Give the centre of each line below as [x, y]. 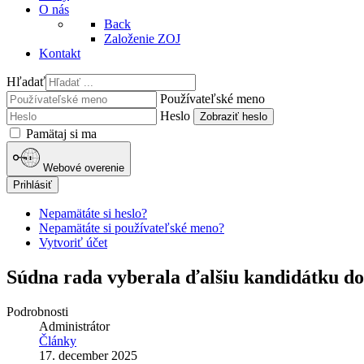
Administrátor [74, 326]
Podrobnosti [37, 311]
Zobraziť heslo [234, 117]
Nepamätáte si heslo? [93, 213]
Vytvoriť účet [73, 242]
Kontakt [60, 54]
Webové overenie [84, 167]
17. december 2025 [88, 355]
